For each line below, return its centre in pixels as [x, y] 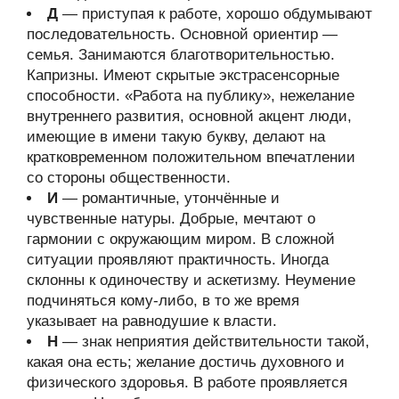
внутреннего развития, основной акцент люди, [189, 116]
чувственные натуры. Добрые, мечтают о [171, 219]
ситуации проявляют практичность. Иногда [178, 260]
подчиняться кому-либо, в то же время [163, 301]
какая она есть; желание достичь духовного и [186, 362]
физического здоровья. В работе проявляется [187, 383]
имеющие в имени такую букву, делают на [176, 137]
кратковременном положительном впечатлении [191, 157]
